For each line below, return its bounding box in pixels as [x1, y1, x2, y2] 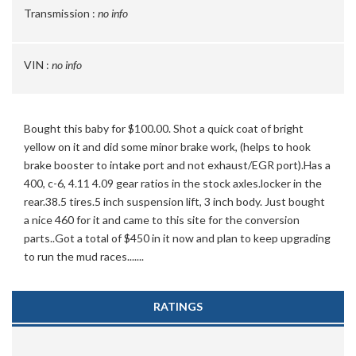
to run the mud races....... [24, 250, 144, 263]
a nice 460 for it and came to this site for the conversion [24, 213, 300, 226]
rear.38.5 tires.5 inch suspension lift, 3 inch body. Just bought [24, 195, 325, 208]
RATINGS [153, 300, 203, 313]
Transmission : [24, 6, 95, 20]
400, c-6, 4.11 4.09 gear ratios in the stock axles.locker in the [24, 176, 322, 190]
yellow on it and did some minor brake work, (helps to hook [24, 140, 311, 153]
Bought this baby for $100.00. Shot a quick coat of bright [24, 122, 304, 135]
